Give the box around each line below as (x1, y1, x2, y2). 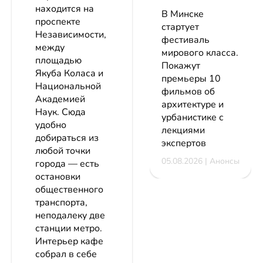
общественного (35, 183, 103, 197)
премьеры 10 (161, 72, 221, 86)
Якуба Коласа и (35, 67, 103, 80)
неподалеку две (35, 209, 105, 222)
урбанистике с (161, 111, 224, 124)
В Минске (161, 8, 204, 21)
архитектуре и (161, 98, 224, 112)
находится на (35, 2, 94, 16)
